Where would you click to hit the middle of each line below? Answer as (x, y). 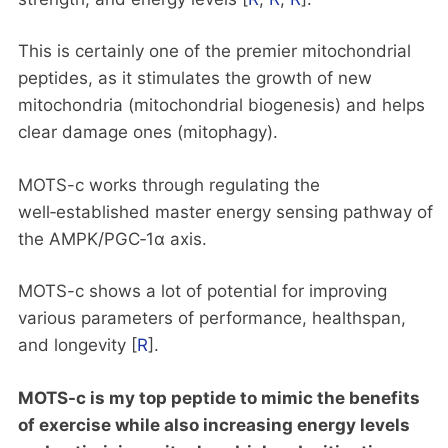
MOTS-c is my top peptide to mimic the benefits (219, 397)
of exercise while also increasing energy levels (214, 424)
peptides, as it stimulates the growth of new (195, 78)
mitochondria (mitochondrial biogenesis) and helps (221, 105)
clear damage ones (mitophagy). (148, 132)
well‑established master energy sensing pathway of (225, 211)
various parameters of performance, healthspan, (212, 318)
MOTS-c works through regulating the (169, 184)
